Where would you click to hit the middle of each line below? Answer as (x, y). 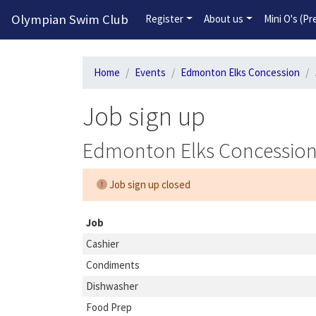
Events (150, 72)
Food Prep (109, 307)
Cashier (102, 244)
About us (223, 19)
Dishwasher (112, 286)
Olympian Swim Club (70, 19)
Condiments (113, 265)
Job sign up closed (149, 184)
